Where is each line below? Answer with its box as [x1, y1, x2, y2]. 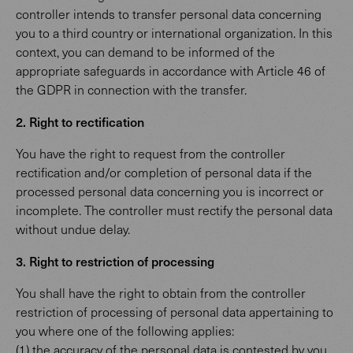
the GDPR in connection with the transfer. [16, 81, 247, 98]
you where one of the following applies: [16, 322, 234, 339]
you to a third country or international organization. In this [16, 24, 333, 41]
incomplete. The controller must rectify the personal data [16, 202, 333, 218]
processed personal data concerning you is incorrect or [16, 183, 324, 199]
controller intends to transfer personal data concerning [16, 6, 321, 22]
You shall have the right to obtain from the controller [16, 284, 306, 301]
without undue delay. [16, 221, 130, 237]
